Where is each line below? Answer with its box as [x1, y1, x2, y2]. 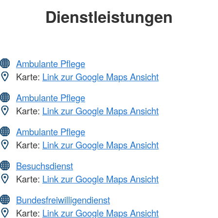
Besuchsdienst [16, 159, 73, 172]
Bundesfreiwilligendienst [16, 193, 110, 206]
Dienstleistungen [45, 4, 173, 28]
